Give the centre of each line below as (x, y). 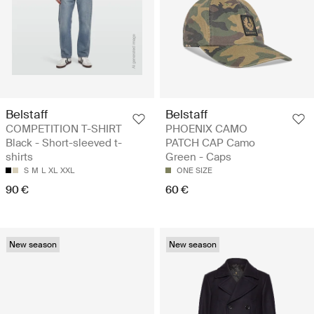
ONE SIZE (194, 170)
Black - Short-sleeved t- (64, 143)
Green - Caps (198, 157)
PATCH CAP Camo (210, 143)
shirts (19, 157)
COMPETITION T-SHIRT (64, 129)
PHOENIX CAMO (206, 129)
